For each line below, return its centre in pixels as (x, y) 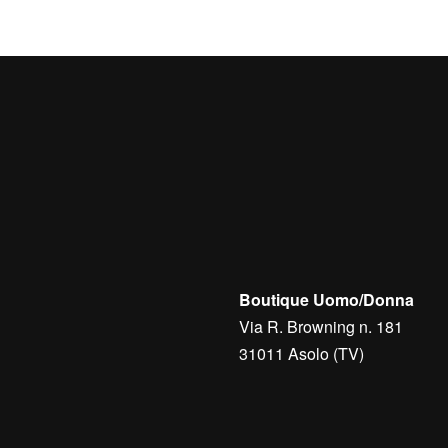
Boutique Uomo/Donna (326, 299)
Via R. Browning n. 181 (321, 326)
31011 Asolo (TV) (301, 353)
